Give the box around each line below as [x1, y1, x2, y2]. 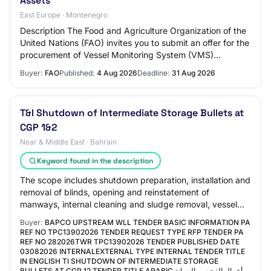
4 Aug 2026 [97, 68, 137, 77]
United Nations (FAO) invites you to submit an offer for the [20, 38, 249, 48]
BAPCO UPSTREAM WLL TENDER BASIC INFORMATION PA [45, 218, 250, 227]
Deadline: [137, 68, 169, 77]
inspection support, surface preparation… [20, 211, 184, 221]
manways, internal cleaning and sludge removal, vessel [20, 199, 237, 209]
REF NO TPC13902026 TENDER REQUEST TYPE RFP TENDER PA [20, 227, 244, 237]
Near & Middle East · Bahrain [20, 137, 117, 146]
